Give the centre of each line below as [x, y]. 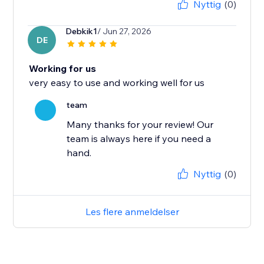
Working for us [63, 69]
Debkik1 [82, 32]
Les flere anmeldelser [132, 212]
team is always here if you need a [139, 139]
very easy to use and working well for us [117, 83]
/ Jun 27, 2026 [125, 32]
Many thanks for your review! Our [140, 125]
